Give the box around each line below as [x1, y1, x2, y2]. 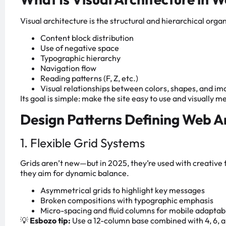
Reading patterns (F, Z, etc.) [40, 73, 138, 84]
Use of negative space [40, 43, 119, 53]
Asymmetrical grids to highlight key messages [40, 185, 205, 196]
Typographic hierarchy [40, 53, 121, 64]
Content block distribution [40, 33, 134, 43]
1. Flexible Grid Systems [20, 135, 145, 150]
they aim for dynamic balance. [20, 167, 129, 178]
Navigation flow [40, 63, 96, 74]
